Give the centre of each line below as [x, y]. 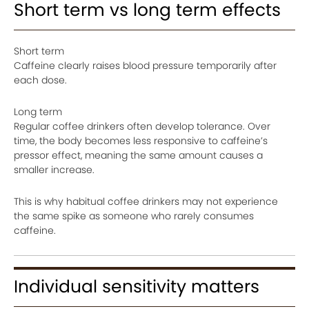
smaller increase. [54, 170]
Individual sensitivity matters [137, 287]
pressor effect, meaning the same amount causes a [138, 156]
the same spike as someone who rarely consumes [134, 216]
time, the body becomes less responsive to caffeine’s [141, 141]
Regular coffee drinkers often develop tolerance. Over [142, 127]
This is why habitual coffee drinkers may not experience [146, 202]
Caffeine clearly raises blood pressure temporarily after [145, 66]
